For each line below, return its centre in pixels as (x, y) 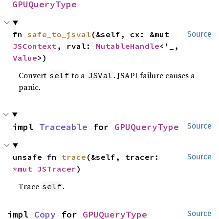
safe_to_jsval (59, 34)
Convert (34, 75)
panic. (30, 87)
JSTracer (57, 169)
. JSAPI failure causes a (154, 75)
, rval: (77, 46)
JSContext (35, 46)
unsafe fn (37, 157)
